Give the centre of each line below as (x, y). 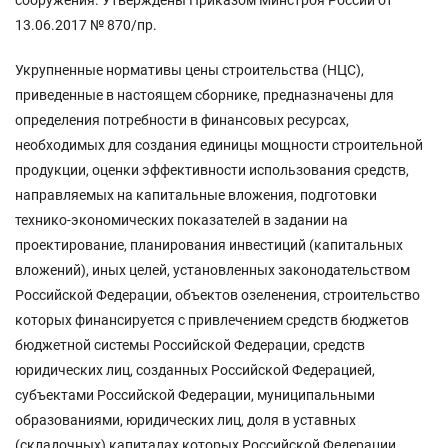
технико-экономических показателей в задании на (181, 219)
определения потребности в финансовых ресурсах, (182, 119)
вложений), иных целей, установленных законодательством (212, 269)
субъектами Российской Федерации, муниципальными (195, 394)
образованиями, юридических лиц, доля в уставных (185, 419)
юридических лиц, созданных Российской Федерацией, (195, 369)
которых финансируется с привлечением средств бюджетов (212, 319)
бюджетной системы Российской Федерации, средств (190, 344)
